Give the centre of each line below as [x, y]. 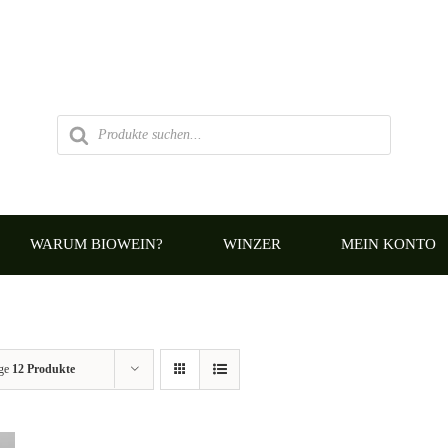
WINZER [251, 244]
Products [80, 120]
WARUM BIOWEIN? [96, 244]
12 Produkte [44, 368]
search [73, 134]
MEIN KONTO [388, 244]
